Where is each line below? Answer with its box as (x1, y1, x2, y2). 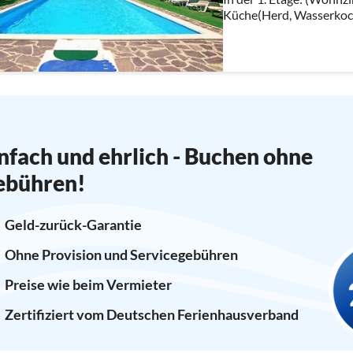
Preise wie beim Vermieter (4, 275, 172, 293)
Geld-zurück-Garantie (4, 215, 142, 233)
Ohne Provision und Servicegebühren (4, 245, 238, 263)
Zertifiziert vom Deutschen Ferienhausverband (4, 305, 299, 323)
